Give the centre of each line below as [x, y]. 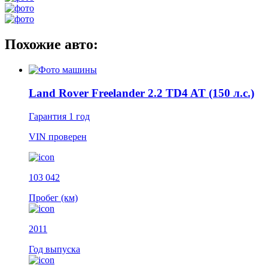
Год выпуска [54, 249]
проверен [68, 136]
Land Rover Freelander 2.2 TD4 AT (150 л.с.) [141, 93]
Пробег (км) [53, 197]
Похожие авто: [51, 45]
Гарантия [49, 116]
